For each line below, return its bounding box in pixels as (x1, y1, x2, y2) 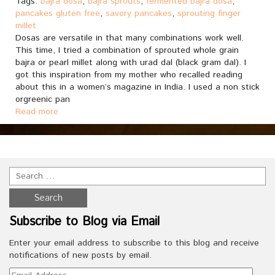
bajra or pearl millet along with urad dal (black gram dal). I (15, 56, 246, 69)
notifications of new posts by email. (9, 249, 152, 261)
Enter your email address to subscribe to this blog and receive (9, 237, 259, 249)
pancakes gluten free (15, 7, 100, 20)
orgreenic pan (15, 93, 70, 106)
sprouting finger (177, 7, 241, 20)
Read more (15, 106, 58, 118)
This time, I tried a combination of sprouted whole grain (15, 44, 239, 56)
